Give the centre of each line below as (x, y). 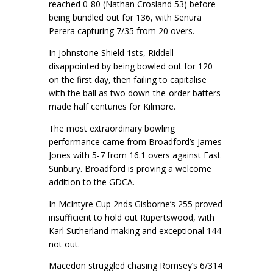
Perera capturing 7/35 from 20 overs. (123, 31)
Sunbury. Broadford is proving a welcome (130, 168)
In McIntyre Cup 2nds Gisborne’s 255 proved (136, 204)
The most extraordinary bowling (112, 128)
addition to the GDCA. (93, 182)
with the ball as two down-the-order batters (135, 93)
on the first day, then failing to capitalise (128, 79)
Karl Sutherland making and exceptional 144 (135, 230)
